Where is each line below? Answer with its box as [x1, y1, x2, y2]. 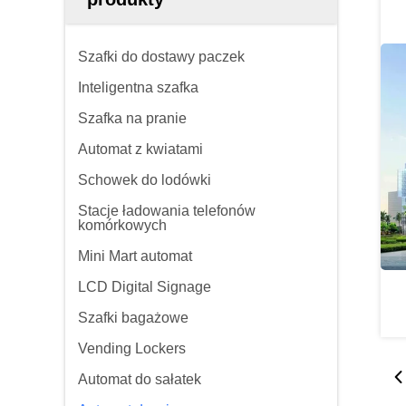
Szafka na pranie [78, 111, 187, 126]
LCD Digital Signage [78, 279, 211, 295]
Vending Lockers [78, 341, 186, 356]
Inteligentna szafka [78, 80, 198, 95]
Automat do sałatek [78, 372, 201, 387]
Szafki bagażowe [78, 310, 188, 325]
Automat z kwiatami [78, 141, 203, 157]
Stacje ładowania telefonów [78, 203, 256, 218]
